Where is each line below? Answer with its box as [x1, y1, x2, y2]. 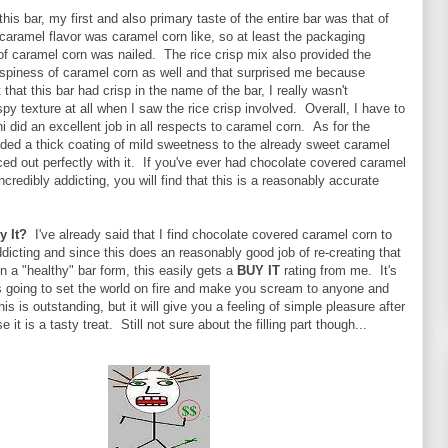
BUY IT [237, 263, 284, 279]
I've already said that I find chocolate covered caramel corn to [27, 227, 392, 243]
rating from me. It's [284, 263, 397, 279]
